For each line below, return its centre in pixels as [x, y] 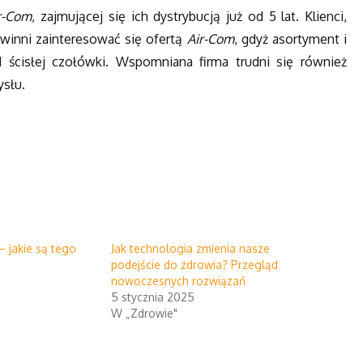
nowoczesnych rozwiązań [178, 281]
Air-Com [210, 38]
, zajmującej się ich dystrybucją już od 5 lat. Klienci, [189, 16]
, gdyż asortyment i [290, 38]
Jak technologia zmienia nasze [190, 249]
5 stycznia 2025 [152, 297]
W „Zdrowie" [144, 314]
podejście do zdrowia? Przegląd [194, 265]
